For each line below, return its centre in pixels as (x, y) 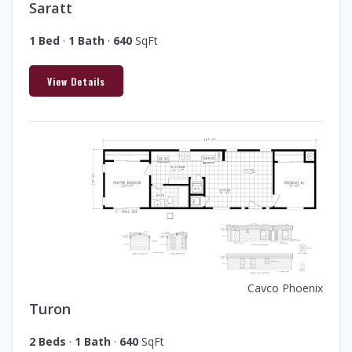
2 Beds (48, 341)
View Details (76, 81)
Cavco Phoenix (285, 288)
